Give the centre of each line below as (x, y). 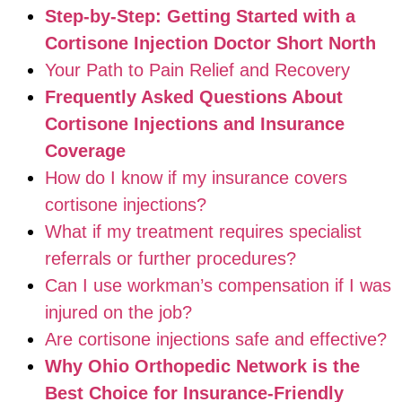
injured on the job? (118, 312)
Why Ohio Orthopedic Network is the (202, 366)
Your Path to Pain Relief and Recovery (197, 70)
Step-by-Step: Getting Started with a (200, 16)
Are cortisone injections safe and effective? (216, 339)
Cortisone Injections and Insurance (195, 123)
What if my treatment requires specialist (203, 231)
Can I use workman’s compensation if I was (218, 285)
